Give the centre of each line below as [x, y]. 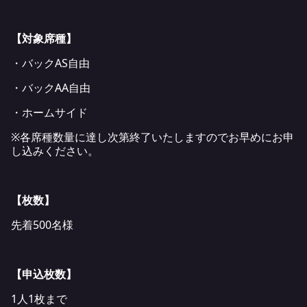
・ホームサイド [49, 112]
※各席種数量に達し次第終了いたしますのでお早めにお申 [152, 137]
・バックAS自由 [50, 63]
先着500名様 [42, 224]
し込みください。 [55, 150]
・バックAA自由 [51, 87]
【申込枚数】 [44, 274]
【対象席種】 [44, 38]
